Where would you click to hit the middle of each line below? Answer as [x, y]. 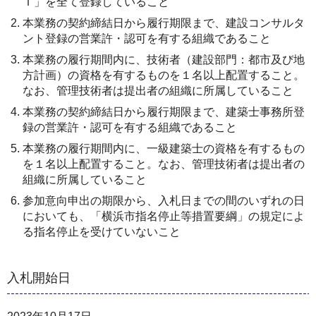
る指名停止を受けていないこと [102, 231]
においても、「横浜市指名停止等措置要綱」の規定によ [164, 216]
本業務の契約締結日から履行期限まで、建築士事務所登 [164, 111]
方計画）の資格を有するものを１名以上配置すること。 [164, 75]
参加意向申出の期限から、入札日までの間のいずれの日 [164, 200]
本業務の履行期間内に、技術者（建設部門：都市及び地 [164, 59]
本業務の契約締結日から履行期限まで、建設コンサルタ [164, 23]
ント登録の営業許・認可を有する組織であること [147, 38]
